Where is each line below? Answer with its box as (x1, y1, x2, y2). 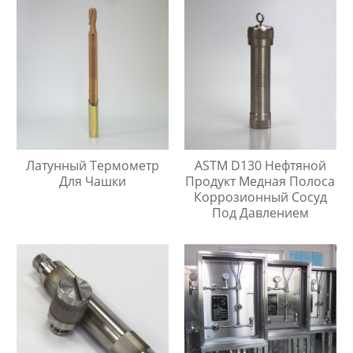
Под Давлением (211, 204, 309, 222)
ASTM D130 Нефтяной (194, 157, 326, 175)
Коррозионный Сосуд (193, 188, 327, 206)
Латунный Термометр (26, 157, 160, 175)
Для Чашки (59, 173, 127, 191)
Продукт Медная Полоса (185, 173, 336, 191)
